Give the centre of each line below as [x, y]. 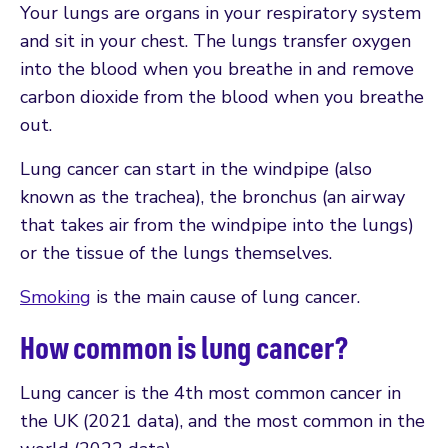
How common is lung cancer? [184, 346]
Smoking [55, 296]
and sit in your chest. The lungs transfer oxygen [215, 40]
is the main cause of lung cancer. [225, 296]
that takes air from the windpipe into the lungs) [217, 224]
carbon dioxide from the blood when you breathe [222, 96]
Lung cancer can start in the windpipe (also [196, 168]
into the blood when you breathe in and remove [217, 68]
